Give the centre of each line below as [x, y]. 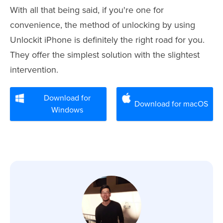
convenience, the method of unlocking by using [103, 25]
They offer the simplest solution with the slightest [105, 55]
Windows [67, 110]
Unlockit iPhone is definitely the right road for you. [107, 40]
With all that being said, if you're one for [87, 10]
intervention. [34, 70]
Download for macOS [171, 104]
